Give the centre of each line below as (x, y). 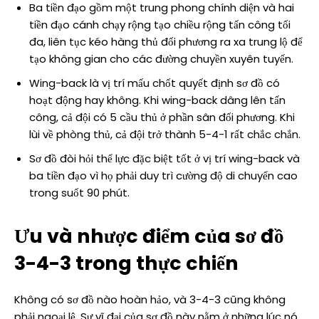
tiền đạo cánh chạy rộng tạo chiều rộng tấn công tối (160, 25)
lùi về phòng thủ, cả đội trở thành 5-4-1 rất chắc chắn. (165, 135)
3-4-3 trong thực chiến (126, 263)
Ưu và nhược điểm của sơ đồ (149, 236)
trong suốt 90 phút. (79, 193)
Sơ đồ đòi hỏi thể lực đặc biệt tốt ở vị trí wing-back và (164, 159)
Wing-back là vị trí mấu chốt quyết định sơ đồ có (155, 83)
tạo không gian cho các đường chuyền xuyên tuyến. (161, 59)
